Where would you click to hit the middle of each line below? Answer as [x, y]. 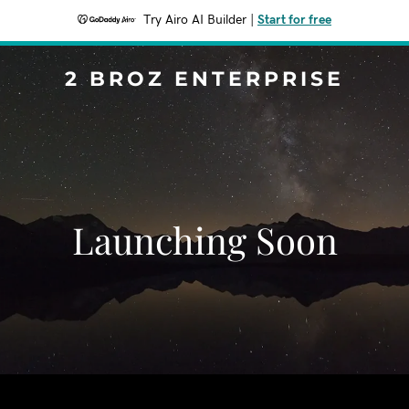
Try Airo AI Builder [195, 20]
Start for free [294, 20]
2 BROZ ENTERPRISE [204, 79]
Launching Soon [204, 240]
